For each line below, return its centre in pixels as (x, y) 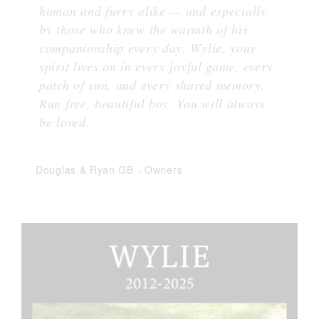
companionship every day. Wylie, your (148, 48)
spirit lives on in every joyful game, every (157, 67)
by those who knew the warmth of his (144, 30)
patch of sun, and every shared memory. (152, 85)
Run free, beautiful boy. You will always (153, 104)
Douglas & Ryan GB (87, 170)
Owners (164, 170)
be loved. (65, 122)
